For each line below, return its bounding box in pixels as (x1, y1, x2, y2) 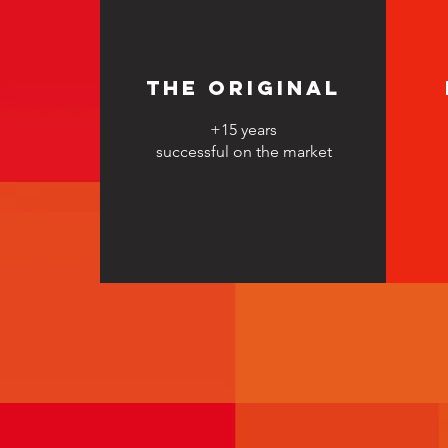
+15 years (210, 120, 277, 139)
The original (146, 75, 341, 100)
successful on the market (155, 142, 332, 161)
